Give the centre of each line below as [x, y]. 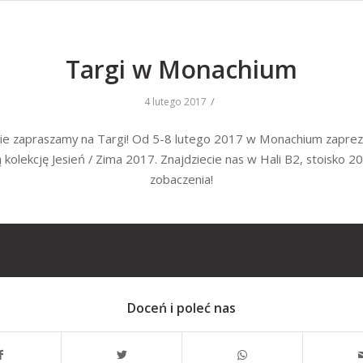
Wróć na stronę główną [181, 250]
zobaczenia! [181, 179]
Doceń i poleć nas [181, 308]
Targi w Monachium [181, 69]
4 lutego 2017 [175, 102]
